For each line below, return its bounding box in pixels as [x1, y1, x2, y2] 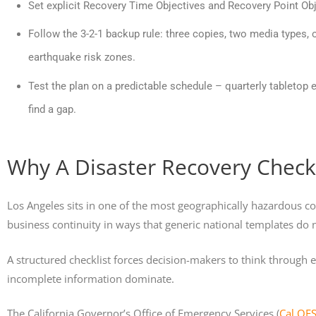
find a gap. [28, 102, 76, 116]
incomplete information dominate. [7, 271, 174, 286]
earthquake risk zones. [28, 51, 135, 63]
